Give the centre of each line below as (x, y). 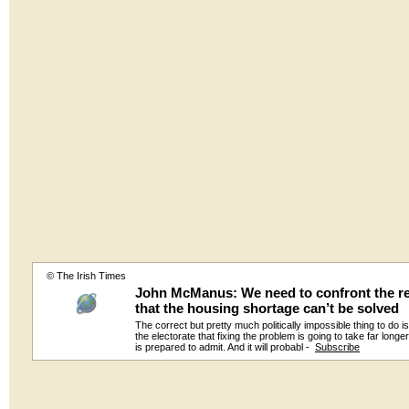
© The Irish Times (86, 276)
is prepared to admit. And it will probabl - (225, 347)
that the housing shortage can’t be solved (267, 308)
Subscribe (337, 347)
